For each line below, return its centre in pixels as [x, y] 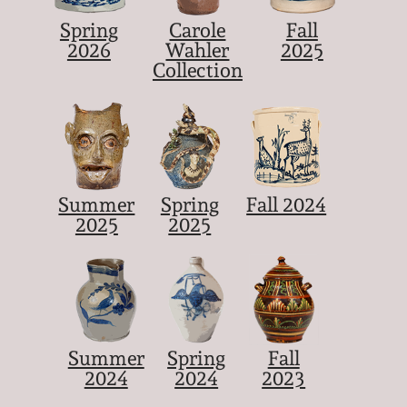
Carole [198, 30]
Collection [197, 70]
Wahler [198, 50]
